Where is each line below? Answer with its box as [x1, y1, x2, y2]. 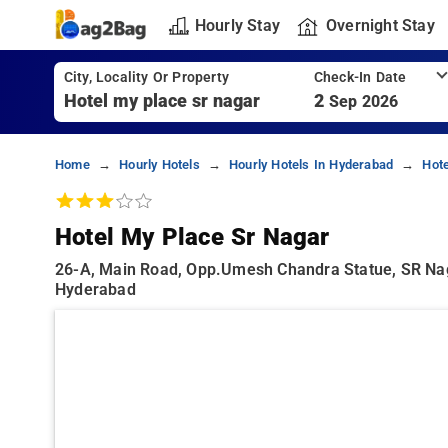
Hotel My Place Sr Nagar [55, 223, 330, 251]
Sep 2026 [328, 92, 399, 111]
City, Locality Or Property [63, 69, 229, 86]
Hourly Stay [194, 15, 280, 35]
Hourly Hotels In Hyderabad [228, 157, 394, 172]
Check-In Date [313, 69, 407, 86]
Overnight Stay [325, 15, 435, 35]
